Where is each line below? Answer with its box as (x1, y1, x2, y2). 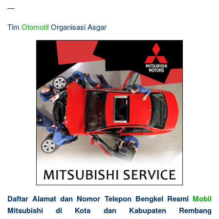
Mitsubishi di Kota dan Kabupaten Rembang (7, 205, 212, 216)
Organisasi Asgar (49, 22, 107, 32)
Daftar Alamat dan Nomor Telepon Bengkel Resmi (7, 193, 193, 204)
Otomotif (22, 22, 49, 32)
